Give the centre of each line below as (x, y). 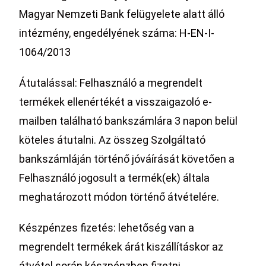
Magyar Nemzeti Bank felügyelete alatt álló (122, 14)
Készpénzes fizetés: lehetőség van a (107, 228)
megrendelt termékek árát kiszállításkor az (121, 247)
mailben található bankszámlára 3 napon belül (129, 121)
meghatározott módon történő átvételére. (119, 197)
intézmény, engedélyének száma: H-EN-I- (117, 33)
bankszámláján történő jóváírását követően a (127, 159)
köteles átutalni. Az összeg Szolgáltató (113, 140)
